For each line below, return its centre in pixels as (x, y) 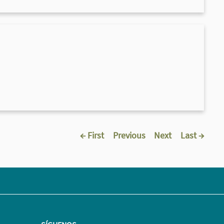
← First (92, 135)
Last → (192, 135)
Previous (129, 135)
